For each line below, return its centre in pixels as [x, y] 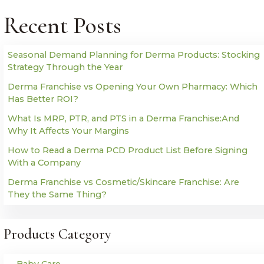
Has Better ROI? [43, 99]
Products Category [57, 234]
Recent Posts [62, 26]
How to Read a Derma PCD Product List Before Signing [128, 151]
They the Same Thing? [57, 195]
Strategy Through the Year [65, 67]
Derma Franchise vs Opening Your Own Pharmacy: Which [133, 87]
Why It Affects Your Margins [68, 131]
